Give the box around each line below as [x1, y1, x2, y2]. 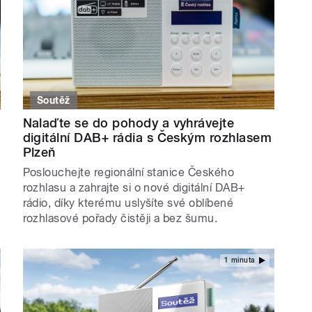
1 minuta [224, 256, 256, 264]
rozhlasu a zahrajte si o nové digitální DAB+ [22, 181, 245, 195]
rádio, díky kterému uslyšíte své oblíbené [22, 196, 234, 210]
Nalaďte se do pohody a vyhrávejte [22, 116, 235, 131]
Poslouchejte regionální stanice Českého [22, 166, 235, 180]
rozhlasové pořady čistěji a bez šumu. [22, 212, 218, 226]
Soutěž [37, 95, 70, 107]
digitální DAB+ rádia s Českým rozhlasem [22, 130, 272, 146]
